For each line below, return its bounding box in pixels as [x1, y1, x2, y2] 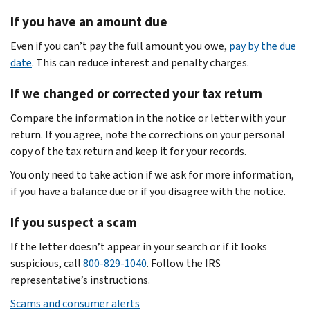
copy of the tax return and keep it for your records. [10, 143, 246, 158]
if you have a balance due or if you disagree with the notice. [10, 183, 286, 199]
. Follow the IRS [147, 255, 221, 271]
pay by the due [229, 38, 296, 53]
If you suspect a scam [10, 213, 136, 231]
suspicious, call [10, 255, 83, 271]
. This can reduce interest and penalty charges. [32, 55, 249, 70]
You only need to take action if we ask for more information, [10, 167, 294, 182]
